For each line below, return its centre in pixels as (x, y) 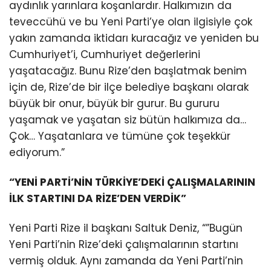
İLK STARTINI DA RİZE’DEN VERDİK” (98, 198)
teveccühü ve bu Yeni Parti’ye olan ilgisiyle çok (131, 21)
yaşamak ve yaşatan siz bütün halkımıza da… (128, 119)
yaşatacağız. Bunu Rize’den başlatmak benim (128, 70)
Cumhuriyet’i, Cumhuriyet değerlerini (105, 54)
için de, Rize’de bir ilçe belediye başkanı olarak (129, 87)
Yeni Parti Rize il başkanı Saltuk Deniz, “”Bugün (126, 228)
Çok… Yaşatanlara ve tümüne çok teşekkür (120, 136)
